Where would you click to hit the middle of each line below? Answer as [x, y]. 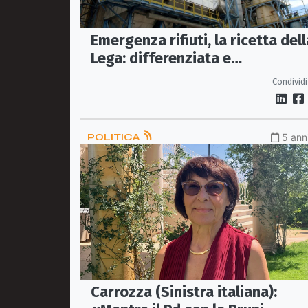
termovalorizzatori [156, 76]
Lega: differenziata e [161, 58]
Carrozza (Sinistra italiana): [184, 291]
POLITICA [115, 137]
